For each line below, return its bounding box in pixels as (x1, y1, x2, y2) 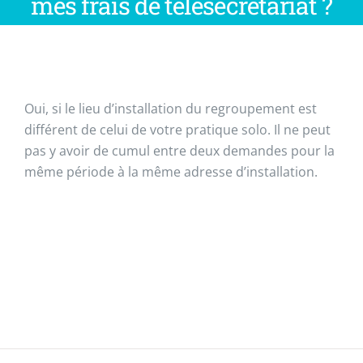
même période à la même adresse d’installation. (24, 163, 318, 181)
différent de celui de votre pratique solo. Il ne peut (24, 121, 331, 139)
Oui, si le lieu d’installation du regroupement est (24, 100, 317, 117)
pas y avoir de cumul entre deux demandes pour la (24, 142, 335, 160)
